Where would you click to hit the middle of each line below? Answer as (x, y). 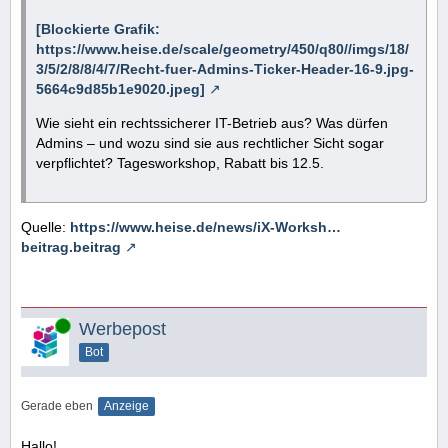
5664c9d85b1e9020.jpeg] (120, 88)
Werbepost (122, 328)
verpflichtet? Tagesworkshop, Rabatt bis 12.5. (180, 162)
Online (39, 324)
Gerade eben (57, 405)
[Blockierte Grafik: (98, 28)
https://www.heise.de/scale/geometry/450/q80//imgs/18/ (222, 48)
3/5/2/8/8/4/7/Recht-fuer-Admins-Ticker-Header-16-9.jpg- (225, 68)
